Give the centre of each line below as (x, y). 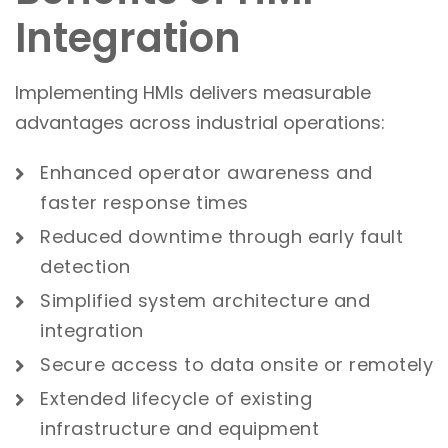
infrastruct (90, 428)
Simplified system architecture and (205, 300)
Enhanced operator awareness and (206, 172)
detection (85, 266)
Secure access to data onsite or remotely (236, 364)
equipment (268, 428)
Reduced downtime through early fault (221, 236)
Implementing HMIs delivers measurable (193, 92)
